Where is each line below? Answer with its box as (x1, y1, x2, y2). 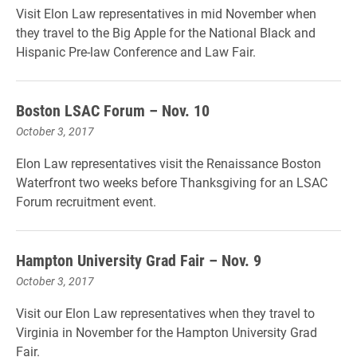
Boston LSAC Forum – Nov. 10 (16, 100, 210, 120)
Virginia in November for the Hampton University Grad (16, 324, 317, 340)
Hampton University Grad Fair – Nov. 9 (16, 249, 261, 270)
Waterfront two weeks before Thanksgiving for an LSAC (16, 174, 328, 190)
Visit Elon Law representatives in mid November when (16, 5, 316, 22)
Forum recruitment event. (16, 193, 156, 210)
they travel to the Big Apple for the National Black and (16, 24, 316, 41)
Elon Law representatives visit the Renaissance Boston (16, 155, 321, 171)
